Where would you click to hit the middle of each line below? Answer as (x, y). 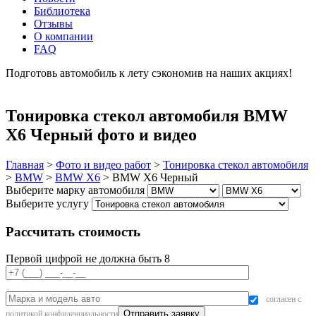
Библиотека (62, 11)
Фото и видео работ (103, 164)
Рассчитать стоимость (73, 231)
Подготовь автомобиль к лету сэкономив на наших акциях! (149, 73)
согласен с (282, 299)
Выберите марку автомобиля (75, 190)
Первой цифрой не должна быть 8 (88, 259)
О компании (63, 36)
